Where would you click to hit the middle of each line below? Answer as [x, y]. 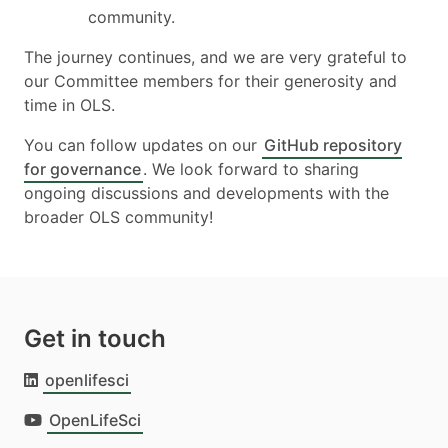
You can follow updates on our [143, 144]
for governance [82, 168]
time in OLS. [69, 104]
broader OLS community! [118, 216]
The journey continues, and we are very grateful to [215, 56]
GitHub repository [333, 144]
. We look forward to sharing [251, 168]
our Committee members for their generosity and [210, 80]
